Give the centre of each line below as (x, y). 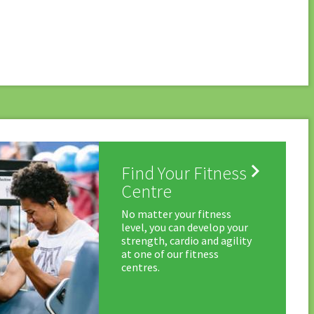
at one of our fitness (170, 254)
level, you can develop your (184, 227)
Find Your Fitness (184, 173)
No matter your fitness (176, 214)
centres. (140, 267)
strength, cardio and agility (186, 241)
